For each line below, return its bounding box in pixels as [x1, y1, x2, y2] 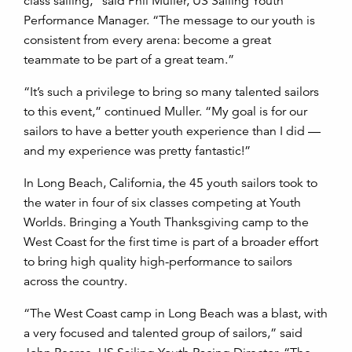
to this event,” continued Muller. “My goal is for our [24, 104, 307, 120]
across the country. [24, 273, 130, 290]
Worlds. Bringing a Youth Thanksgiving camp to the [24, 214, 309, 231]
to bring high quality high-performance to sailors [24, 254, 292, 270]
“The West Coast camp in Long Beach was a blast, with [24, 306, 328, 322]
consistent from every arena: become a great [24, 32, 271, 49]
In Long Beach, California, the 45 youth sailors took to [24, 175, 317, 192]
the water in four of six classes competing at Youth [24, 195, 301, 211]
